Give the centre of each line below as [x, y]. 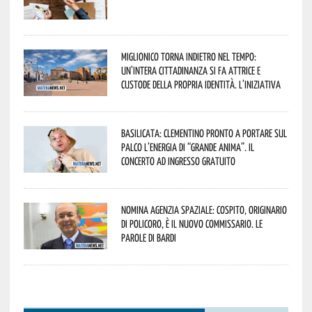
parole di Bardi [148, 237]
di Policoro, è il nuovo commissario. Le [192, 223]
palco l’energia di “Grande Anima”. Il [187, 147]
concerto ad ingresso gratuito [178, 161]
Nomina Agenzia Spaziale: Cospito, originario [204, 209]
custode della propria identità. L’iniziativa [201, 84]
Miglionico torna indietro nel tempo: [188, 56]
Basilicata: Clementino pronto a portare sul [204, 133]
